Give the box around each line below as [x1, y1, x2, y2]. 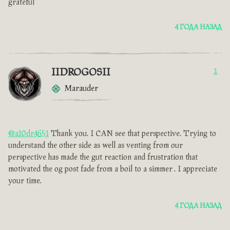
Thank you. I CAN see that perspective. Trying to [49, 129, 216, 139]
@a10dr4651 [8, 129, 49, 139]
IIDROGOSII [51, 67, 110, 79]
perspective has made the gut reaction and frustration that [8, 153, 198, 162]
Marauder [65, 84, 98, 93]
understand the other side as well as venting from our [8, 141, 183, 150]
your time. [8, 177, 42, 186]
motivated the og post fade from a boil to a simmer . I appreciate [8, 165, 217, 174]
